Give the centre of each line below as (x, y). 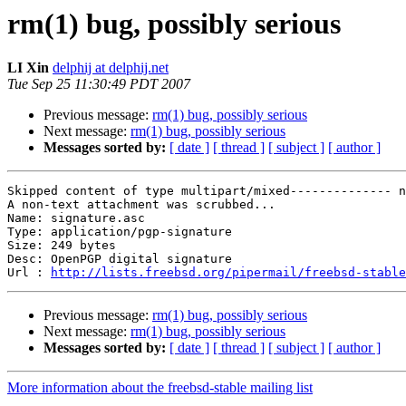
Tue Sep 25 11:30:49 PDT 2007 (99, 84)
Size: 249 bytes (62, 246)
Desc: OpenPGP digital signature (120, 259)
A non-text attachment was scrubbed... (141, 205)
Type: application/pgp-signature (120, 232)
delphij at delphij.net (111, 68)
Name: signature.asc (76, 218)
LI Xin (28, 68)
